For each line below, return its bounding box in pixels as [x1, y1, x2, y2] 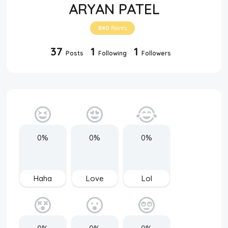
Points [109, 24, 127, 32]
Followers [141, 49, 171, 58]
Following [98, 49, 127, 58]
